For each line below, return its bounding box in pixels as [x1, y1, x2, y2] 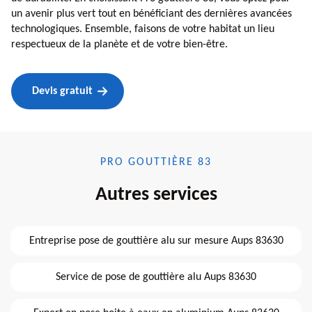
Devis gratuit [32, 85, 93, 97]
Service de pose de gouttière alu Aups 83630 [56, 271, 256, 283]
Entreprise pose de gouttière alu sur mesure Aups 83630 [29, 235, 283, 247]
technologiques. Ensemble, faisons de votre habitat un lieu [11, 23, 274, 35]
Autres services [95, 185, 217, 205]
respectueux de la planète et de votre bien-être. [11, 38, 228, 50]
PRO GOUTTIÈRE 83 [100, 156, 212, 168]
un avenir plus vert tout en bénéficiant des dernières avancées [11, 8, 292, 19]
